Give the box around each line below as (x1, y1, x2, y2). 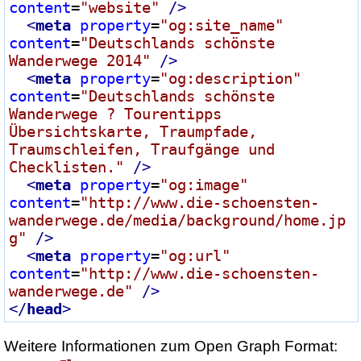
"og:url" (160, 246, 230, 264)
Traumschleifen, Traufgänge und (9, 139, 275, 158)
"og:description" (160, 68, 301, 87)
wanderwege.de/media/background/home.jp (9, 210, 346, 229)
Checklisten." (9, 157, 124, 176)
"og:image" (160, 175, 248, 193)
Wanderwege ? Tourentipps (9, 104, 222, 122)
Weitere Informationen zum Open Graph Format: (4, 337, 338, 355)
